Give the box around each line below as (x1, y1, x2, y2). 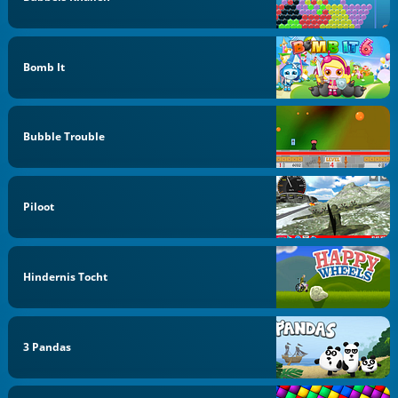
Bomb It (23, 59, 66, 75)
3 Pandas (23, 338, 72, 354)
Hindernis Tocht (23, 268, 108, 284)
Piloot (23, 199, 55, 215)
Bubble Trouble (23, 129, 106, 145)
